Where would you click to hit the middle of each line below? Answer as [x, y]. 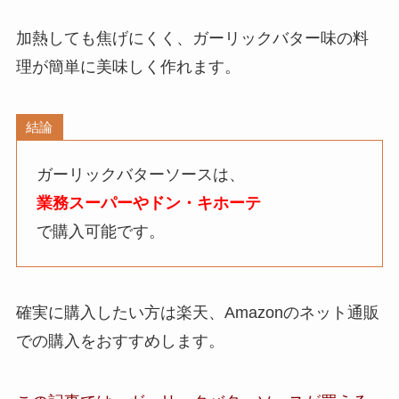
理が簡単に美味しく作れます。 [128, 67]
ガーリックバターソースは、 [141, 175]
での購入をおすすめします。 [120, 342]
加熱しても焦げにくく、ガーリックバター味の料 [192, 39]
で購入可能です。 [101, 232]
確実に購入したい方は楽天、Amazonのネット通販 [197, 313]
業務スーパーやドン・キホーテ [149, 204]
